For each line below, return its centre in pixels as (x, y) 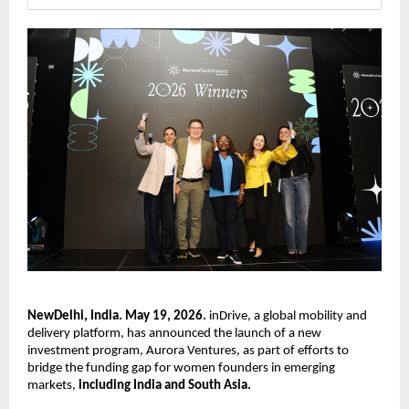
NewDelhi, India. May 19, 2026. (117, 316)
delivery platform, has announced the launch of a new (174, 333)
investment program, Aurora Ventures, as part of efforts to (188, 351)
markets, (53, 385)
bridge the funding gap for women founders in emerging (181, 368)
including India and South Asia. (165, 385)
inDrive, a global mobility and (287, 316)
